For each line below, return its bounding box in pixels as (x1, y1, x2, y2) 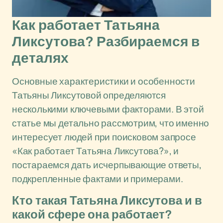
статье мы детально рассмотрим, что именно (12, 116, 210, 129)
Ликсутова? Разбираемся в (12, 34, 200, 49)
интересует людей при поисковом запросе (12, 130, 196, 143)
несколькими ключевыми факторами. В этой (12, 103, 204, 115)
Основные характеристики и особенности (12, 75, 195, 88)
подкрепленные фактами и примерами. (12, 172, 183, 185)
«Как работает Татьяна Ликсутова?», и (12, 144, 179, 157)
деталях (12, 50, 69, 66)
